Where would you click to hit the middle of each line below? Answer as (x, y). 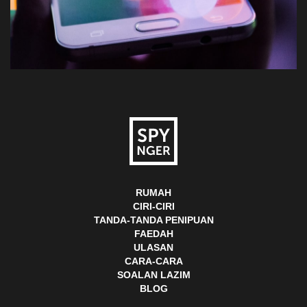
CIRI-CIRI (153, 207)
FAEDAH (153, 234)
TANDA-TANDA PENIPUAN (153, 220)
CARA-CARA (153, 261)
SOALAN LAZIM (153, 275)
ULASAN (153, 248)
